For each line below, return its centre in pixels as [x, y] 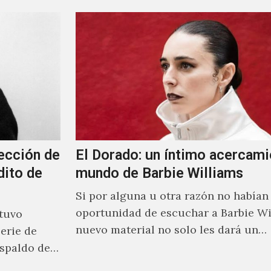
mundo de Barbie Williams [159, 173]
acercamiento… [116, 247]
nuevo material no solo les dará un [167, 230]
